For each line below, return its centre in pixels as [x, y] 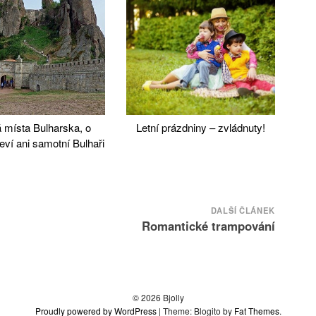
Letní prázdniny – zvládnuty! [200, 128]
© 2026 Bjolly [158, 298]
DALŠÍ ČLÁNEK [243, 211]
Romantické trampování [208, 226]
